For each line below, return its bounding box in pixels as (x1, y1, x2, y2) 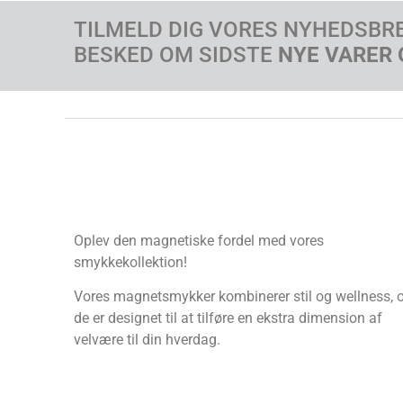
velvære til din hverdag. (74, 331, 220, 349)
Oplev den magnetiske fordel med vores (74, 231, 324, 249)
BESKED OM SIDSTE (74, 41, 278, 67)
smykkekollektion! (74, 253, 187, 271)
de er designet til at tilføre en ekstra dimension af (74, 309, 382, 327)
